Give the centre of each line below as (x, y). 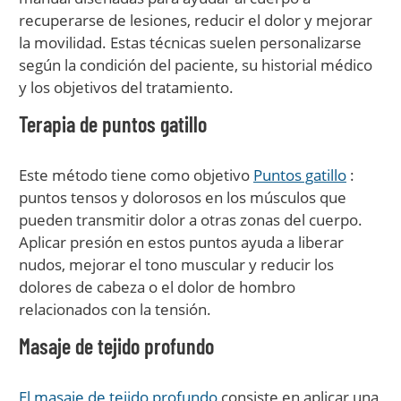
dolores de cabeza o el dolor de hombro (157, 287)
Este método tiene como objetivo (136, 175)
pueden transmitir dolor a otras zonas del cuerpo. (191, 220)
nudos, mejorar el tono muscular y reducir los (176, 264)
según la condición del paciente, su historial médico (196, 65)
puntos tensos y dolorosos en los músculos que (183, 197)
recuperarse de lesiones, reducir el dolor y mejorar (196, 20)
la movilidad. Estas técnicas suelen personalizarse (190, 43)
